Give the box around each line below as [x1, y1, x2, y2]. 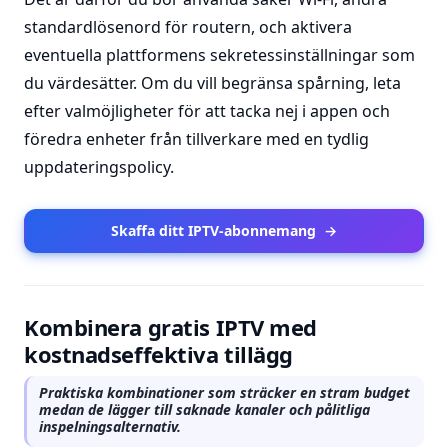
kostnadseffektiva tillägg [24, 339, 293, 369]
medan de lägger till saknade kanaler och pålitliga [39, 400, 370, 419]
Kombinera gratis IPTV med [24, 312, 317, 342]
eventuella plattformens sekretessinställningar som [24, 44, 415, 66]
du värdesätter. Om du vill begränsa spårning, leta [24, 72, 401, 94]
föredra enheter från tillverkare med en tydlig [24, 128, 369, 150]
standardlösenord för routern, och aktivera [24, 16, 352, 38]
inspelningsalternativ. [39, 417, 181, 436]
